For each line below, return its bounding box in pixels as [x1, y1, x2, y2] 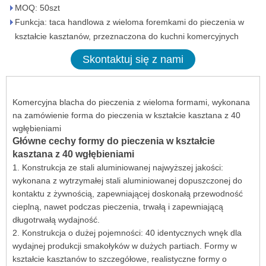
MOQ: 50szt [15, 3, 60, 12]
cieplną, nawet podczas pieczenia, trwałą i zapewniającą [12, 202, 223, 211]
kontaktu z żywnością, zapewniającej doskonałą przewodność [12, 189, 243, 198]
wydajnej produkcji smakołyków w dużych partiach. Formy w [12, 241, 237, 251]
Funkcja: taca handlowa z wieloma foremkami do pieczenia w [15, 17, 244, 27]
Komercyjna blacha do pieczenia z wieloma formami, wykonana [12, 97, 250, 107]
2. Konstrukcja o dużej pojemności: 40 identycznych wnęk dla [12, 228, 242, 237]
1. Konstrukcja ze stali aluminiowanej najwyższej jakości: [12, 163, 223, 172]
